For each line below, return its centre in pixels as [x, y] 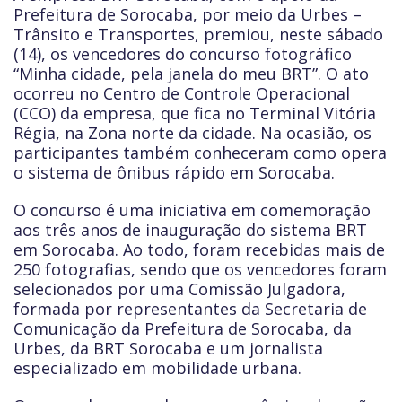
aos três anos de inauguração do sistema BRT [190, 230]
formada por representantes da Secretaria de [190, 309]
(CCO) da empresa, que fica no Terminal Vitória [195, 113]
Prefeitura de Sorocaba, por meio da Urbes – [188, 14]
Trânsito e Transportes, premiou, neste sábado [198, 34]
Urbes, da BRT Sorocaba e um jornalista [168, 348]
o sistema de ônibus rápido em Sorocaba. [174, 172]
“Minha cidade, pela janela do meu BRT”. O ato [191, 74]
